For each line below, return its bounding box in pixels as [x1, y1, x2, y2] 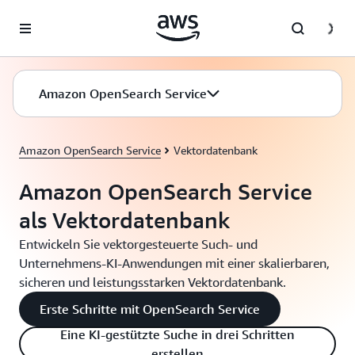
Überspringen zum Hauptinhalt [7, 10, 160, 22]
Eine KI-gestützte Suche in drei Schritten [60, 326, 295, 342]
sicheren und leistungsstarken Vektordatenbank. [19, 274, 286, 290]
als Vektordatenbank [19, 207, 230, 233]
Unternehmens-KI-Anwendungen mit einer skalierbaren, [19, 255, 330, 271]
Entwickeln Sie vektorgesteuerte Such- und [19, 236, 258, 252]
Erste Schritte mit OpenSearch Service [40, 301, 260, 317]
